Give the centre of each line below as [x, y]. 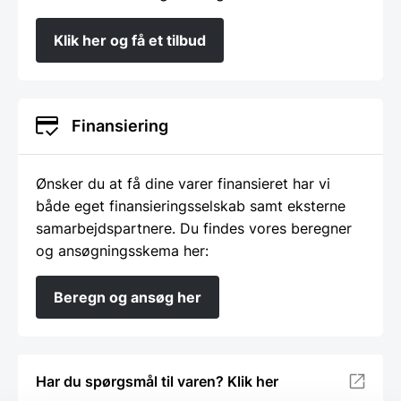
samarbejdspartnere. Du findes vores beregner [194, 229]
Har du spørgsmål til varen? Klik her [157, 382]
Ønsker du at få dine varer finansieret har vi [183, 184]
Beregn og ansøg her [128, 298]
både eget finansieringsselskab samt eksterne [191, 206]
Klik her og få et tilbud [130, 41]
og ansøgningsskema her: [122, 251]
